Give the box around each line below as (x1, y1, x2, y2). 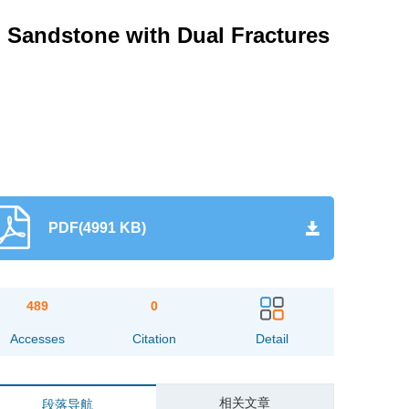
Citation (132, 331, 177, 346)
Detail (255, 331, 288, 346)
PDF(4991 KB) (47, 220, 146, 236)
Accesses (9, 331, 65, 346)
